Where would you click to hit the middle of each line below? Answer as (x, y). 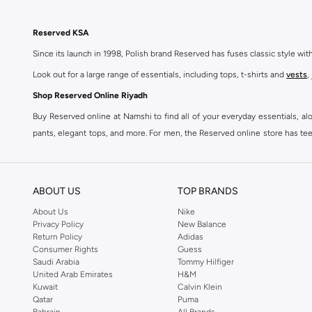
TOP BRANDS (208, 191)
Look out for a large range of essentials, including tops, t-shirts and (159, 75)
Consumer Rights (65, 249)
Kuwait (45, 287)
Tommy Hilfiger (206, 262)
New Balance (202, 224)
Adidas (191, 237)
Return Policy (57, 237)
